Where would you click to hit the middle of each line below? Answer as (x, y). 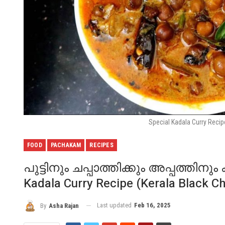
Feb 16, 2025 (152, 205)
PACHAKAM (66, 145)
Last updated (115, 205)
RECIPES (101, 145)
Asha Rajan (64, 205)
